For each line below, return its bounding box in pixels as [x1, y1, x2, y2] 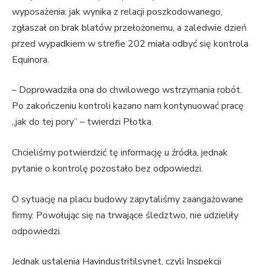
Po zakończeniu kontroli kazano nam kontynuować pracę [12, 99, 244, 113]
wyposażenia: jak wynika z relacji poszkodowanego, [12, 5, 222, 18]
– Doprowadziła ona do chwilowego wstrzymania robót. [12, 83, 242, 97]
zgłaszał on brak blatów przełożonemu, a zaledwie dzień [12, 21, 247, 34]
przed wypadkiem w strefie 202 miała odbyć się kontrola [12, 37, 248, 50]
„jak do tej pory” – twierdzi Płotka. [12, 115, 156, 129]
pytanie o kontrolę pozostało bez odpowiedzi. [12, 162, 203, 176]
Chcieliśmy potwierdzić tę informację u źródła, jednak [12, 146, 228, 160]
